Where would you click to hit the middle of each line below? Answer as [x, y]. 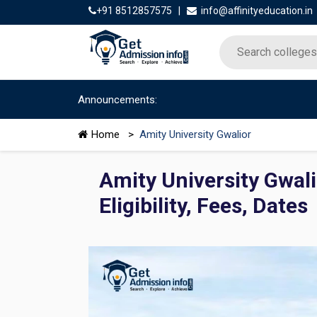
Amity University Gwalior [195, 134]
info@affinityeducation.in [257, 11]
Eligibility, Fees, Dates [203, 206]
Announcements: [117, 100]
